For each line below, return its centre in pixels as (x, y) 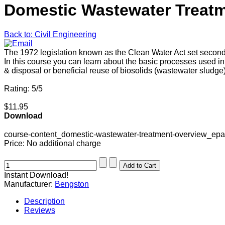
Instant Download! (36, 175)
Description (44, 201)
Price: (15, 144)
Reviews (40, 210)
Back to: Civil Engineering (50, 35)
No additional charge (64, 144)
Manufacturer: (29, 184)
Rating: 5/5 (23, 89)
